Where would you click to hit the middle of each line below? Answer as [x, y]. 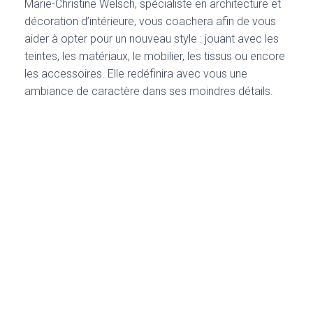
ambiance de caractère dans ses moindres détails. [150, 91]
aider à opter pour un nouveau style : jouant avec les [152, 38]
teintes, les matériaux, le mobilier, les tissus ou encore [155, 56]
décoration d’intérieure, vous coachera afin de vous [150, 21]
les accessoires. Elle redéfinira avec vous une [136, 73]
